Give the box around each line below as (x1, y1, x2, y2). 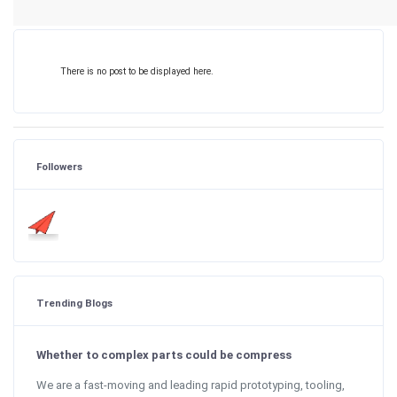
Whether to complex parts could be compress (36, 347, 292, 362)
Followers (36, 160, 82, 173)
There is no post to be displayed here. (60, 65, 214, 77)
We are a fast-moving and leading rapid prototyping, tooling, (36, 378, 345, 392)
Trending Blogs (36, 296, 113, 309)
